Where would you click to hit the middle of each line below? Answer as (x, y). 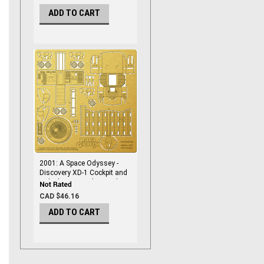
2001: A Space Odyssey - (79, 163)
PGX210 (52, 192)
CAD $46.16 (59, 197)
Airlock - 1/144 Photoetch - (82, 182)
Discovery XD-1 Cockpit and (83, 173)
